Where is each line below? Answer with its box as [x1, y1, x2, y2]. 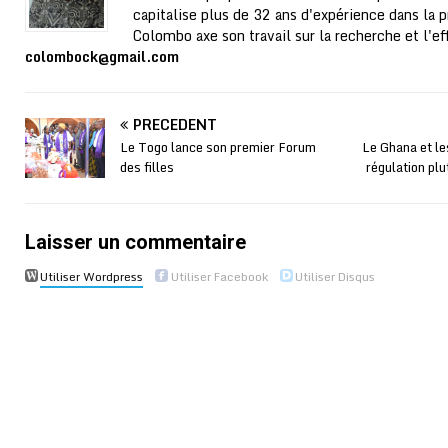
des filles [120, 155, 174, 178]
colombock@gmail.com [25, 44, 179, 68]
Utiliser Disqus [295, 266, 376, 286]
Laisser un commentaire [25, 229, 246, 254]
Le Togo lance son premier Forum [120, 135, 316, 158]
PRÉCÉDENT [133, 112, 217, 136]
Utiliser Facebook [170, 266, 268, 286]
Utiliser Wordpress [40, 266, 144, 286]
